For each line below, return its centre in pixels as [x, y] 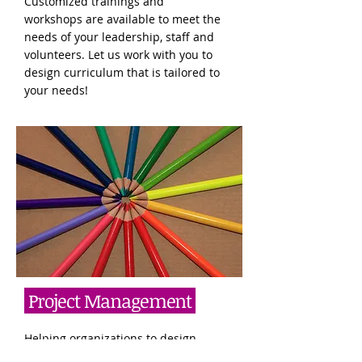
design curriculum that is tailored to [122, 72]
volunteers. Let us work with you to [118, 55]
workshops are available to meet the [122, 19]
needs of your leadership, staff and [119, 37]
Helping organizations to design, [112, 338]
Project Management [110, 301]
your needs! [56, 90]
